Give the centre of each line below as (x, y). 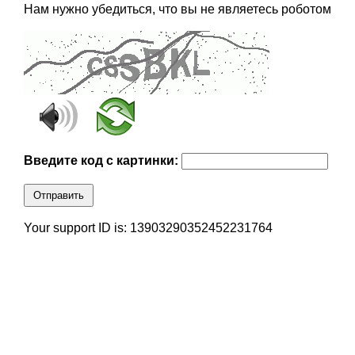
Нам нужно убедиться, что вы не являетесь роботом (177, 10)
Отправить (58, 196)
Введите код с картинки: (102, 161)
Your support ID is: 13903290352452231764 (148, 228)
